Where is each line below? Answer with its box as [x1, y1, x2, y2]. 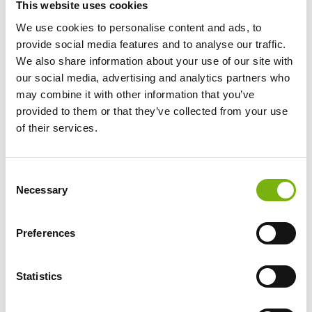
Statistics [16, 270, 62, 282]
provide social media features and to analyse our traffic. [16, 38, 286, 50]
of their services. [16, 121, 97, 134]
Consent [5, 169, 44, 182]
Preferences [16, 226, 76, 239]
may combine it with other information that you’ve [16, 88, 255, 100]
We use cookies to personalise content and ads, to [16, 21, 262, 33]
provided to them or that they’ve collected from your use [16, 104, 288, 117]
